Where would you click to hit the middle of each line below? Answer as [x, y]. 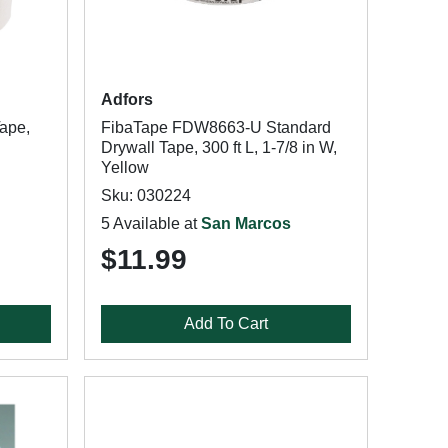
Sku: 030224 [145, 195]
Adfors [126, 99]
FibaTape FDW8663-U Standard [215, 127]
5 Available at [150, 223]
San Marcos [245, 223]
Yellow [124, 167]
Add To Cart [225, 323]
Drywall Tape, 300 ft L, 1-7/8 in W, [218, 147]
